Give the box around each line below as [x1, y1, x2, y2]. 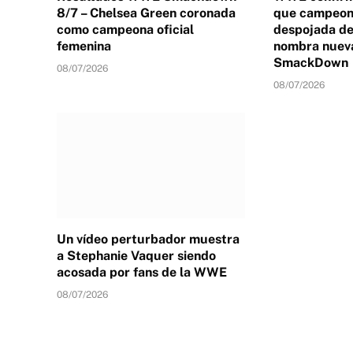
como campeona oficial [57, 21, 194, 37]
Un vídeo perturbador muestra [57, 232, 240, 247]
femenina [57, 38, 111, 54]
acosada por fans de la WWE [57, 265, 227, 280]
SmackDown [273, 54, 348, 70]
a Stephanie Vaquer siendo [57, 248, 216, 263]
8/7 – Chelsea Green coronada [57, 5, 236, 20]
